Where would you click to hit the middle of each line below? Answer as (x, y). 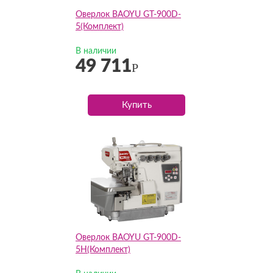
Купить (136, 105)
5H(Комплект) (103, 250)
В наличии (96, 51)
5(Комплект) (100, 27)
